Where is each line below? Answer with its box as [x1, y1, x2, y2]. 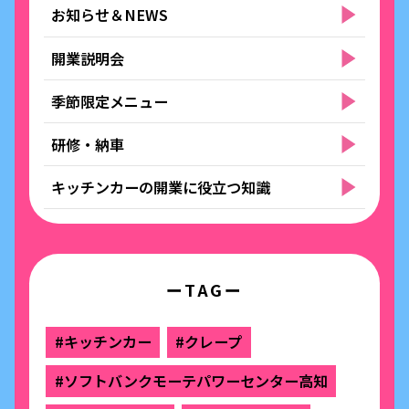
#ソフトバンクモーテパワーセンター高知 [54, 370, 328, 393]
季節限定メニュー [51, 89, 169, 112]
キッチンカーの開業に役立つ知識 [51, 176, 271, 199]
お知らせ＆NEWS [51, 4, 169, 26]
